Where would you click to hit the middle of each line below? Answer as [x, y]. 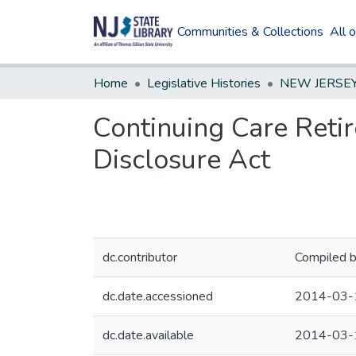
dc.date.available [148, 335]
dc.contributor [140, 257]
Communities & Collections [251, 32]
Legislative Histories [204, 83]
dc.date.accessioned [158, 296]
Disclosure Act [182, 160]
